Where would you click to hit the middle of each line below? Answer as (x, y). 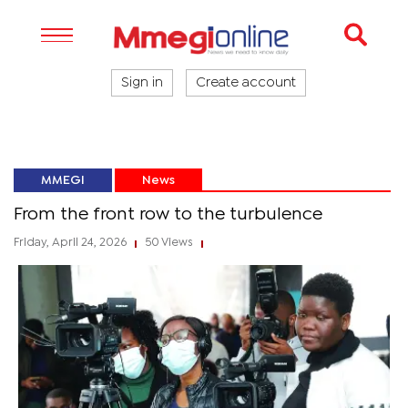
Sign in (142, 83)
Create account (246, 83)
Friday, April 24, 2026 (71, 243)
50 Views (169, 243)
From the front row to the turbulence (168, 214)
